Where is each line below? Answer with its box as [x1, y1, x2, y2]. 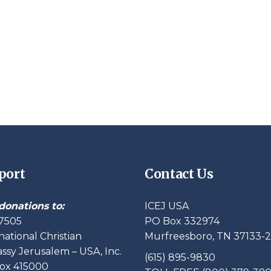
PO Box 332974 [145, 215, 220, 227]
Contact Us [145, 166, 214, 183]
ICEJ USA [145, 200, 189, 212]
